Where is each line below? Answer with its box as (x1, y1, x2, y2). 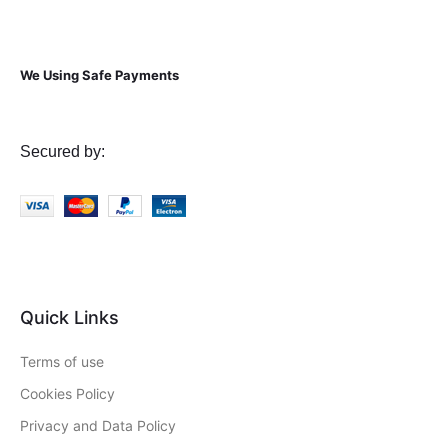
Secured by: (20, 142, 105, 160)
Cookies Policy (20, 384, 115, 402)
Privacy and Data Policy (20, 416, 176, 434)
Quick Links (20, 306, 119, 328)
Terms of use (20, 352, 104, 370)
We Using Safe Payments (20, 66, 179, 83)
